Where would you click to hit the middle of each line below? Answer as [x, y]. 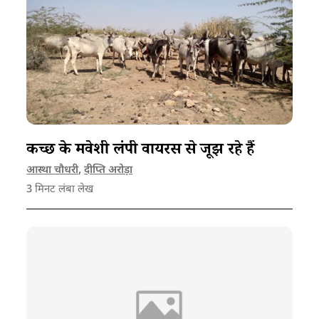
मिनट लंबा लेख [63, 189]
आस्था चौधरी [53, 170]
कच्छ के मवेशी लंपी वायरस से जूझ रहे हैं [143, 151]
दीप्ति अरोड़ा [109, 170]
